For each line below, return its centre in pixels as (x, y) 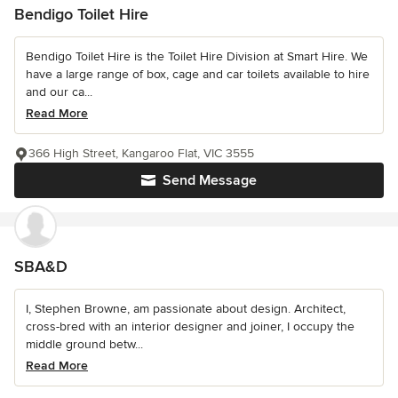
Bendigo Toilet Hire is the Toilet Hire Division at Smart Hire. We (197, 56)
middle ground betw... (84, 344)
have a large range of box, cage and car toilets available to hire (198, 74)
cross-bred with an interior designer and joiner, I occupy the (190, 326)
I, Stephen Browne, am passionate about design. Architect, (186, 308)
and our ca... (59, 92)
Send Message (210, 180)
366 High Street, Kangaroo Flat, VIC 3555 (141, 153)
